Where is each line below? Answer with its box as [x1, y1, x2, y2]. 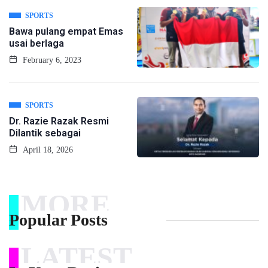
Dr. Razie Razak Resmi [9, 115, 109, 127]
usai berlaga [9, 38, 64, 50]
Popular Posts [9, 211, 108, 230]
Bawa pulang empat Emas [9, 26, 123, 38]
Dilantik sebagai [9, 127, 81, 139]
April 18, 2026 [20, 145, 73, 155]
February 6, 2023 [20, 56, 81, 65]
